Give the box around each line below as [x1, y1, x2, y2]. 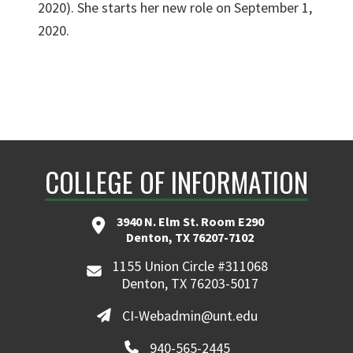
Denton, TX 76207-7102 [126, 229, 254, 245]
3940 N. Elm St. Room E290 [116, 214, 264, 229]
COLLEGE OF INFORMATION [45, 162, 308, 202]
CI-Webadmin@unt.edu [122, 306, 258, 325]
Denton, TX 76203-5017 [121, 274, 259, 292]
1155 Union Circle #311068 [112, 257, 268, 275]
